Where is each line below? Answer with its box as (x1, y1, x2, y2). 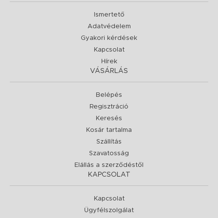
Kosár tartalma (86, 127, 132, 134)
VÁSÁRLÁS (90, 68, 128, 75)
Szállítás (96, 139, 122, 145)
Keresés (96, 115, 122, 122)
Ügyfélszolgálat (84, 207, 134, 214)
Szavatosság (89, 150, 129, 157)
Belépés (96, 92, 122, 99)
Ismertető (93, 12, 125, 18)
